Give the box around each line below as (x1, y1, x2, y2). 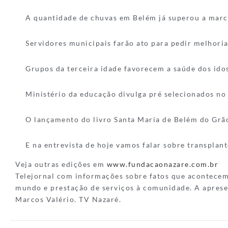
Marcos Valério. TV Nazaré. (15, 194, 121, 204)
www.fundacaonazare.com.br (106, 159, 218, 168)
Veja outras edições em (15, 159, 107, 168)
